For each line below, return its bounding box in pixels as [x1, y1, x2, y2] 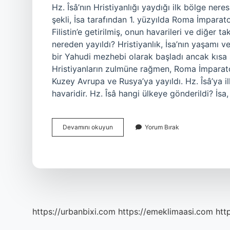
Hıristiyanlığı [112, 141, 148, 149]
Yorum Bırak [145, 123, 179, 131]
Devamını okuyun [63, 123, 113, 131]
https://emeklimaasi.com [118, 206, 213, 217]
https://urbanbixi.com [32, 206, 116, 217]
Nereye [112, 160, 133, 167]
